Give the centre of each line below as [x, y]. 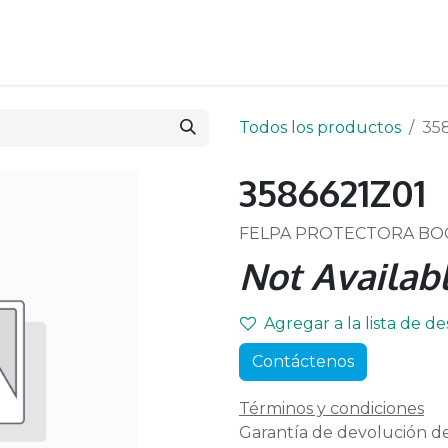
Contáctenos [303, 361]
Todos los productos [320, 127]
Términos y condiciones [331, 408]
